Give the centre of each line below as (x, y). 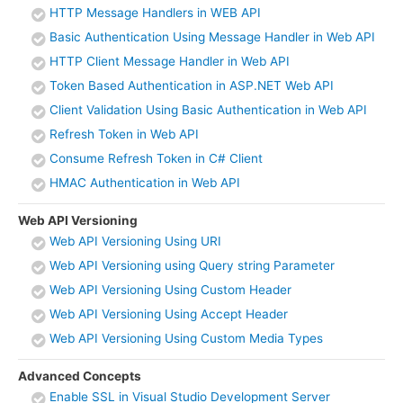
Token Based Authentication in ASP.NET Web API (192, 86)
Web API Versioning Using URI (135, 242)
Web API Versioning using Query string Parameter (192, 266)
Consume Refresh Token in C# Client (156, 159)
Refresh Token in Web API (124, 134)
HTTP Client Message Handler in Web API (170, 62)
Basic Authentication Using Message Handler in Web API (212, 37)
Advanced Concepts (80, 376)
